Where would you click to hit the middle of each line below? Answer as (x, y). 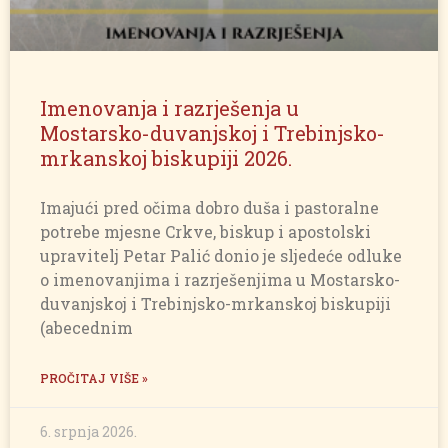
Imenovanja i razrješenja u (169, 108)
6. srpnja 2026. (88, 432)
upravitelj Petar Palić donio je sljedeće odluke (221, 256)
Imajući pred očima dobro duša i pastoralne (209, 208)
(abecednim (86, 328)
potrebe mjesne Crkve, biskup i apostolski (205, 232)
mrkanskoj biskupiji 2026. (166, 158)
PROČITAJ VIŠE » (94, 378)
